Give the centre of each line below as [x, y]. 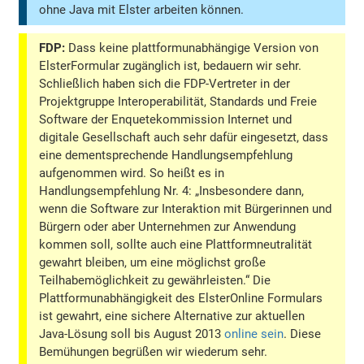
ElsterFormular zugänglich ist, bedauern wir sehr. [171, 66]
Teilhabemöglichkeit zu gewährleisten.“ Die [155, 281]
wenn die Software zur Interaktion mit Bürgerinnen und [186, 209]
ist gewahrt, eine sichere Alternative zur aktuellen [172, 316]
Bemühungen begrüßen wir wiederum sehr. [154, 352]
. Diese [303, 334]
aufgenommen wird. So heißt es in [132, 173]
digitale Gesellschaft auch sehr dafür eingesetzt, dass [184, 138]
